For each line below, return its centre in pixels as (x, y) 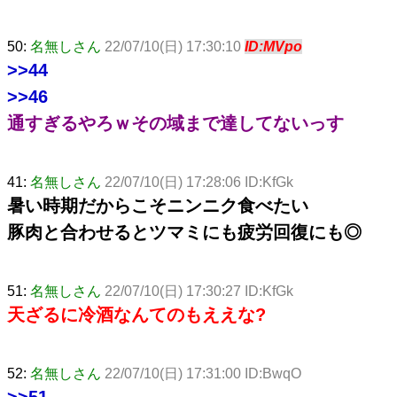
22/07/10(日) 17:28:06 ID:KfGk (199, 182)
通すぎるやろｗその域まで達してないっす (175, 123)
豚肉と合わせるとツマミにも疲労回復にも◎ (184, 232)
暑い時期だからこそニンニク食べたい (158, 205)
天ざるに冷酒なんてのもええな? (136, 314)
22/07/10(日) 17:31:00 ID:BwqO (203, 373)
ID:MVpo (273, 46)
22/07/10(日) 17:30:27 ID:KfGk (199, 291)
